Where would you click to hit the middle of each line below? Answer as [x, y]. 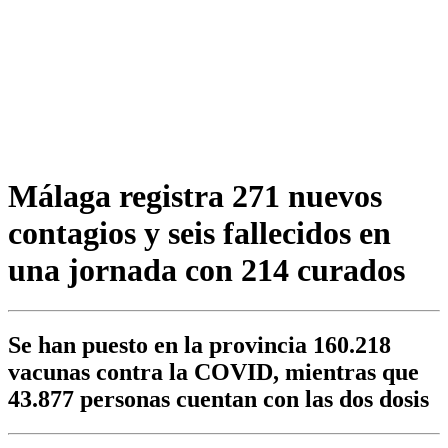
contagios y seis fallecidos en [199, 232]
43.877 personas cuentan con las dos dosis [218, 399]
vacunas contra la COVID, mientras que [213, 372]
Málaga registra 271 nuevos [195, 195]
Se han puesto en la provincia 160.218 [199, 345]
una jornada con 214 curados [206, 269]
